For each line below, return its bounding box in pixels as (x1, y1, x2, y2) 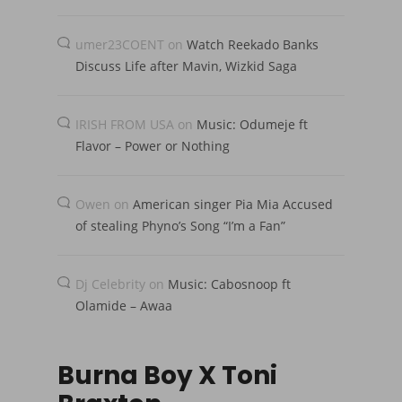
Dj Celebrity (75, 275, 145, 293)
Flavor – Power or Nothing (75, 137, 230, 155)
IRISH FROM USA (75, 116, 174, 134)
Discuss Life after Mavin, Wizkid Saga (75, 57, 297, 75)
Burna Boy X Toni (57, 358, 277, 394)
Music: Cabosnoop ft (168, 275, 291, 293)
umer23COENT (75, 36, 164, 54)
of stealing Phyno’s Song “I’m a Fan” (75, 217, 285, 235)
